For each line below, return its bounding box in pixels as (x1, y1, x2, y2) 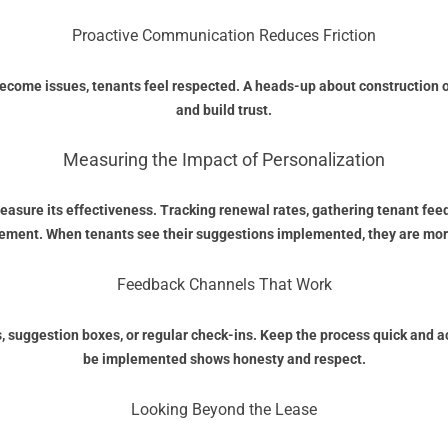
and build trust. (176, 102, 272, 119)
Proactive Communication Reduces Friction (72, 26, 376, 46)
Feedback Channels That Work (116, 275, 332, 295)
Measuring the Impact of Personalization (63, 149, 385, 171)
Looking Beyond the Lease (131, 400, 317, 420)
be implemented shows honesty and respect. (82, 351, 366, 368)
